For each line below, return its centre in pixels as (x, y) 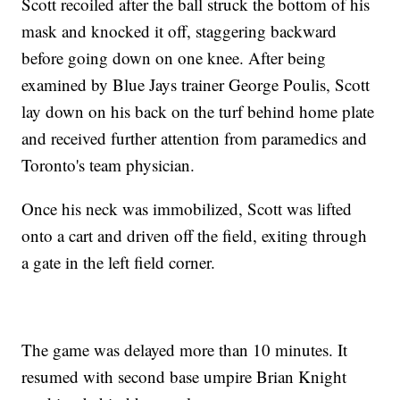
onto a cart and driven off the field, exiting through (195, 236)
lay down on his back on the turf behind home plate (198, 112)
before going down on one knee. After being (174, 58)
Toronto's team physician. (108, 165)
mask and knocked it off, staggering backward (179, 31)
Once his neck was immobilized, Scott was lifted (187, 209)
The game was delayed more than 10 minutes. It (185, 350)
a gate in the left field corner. (119, 262)
